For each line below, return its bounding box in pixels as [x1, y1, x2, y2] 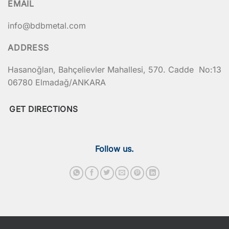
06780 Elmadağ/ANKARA [8, 77, 106, 87]
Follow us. [95, 143, 134, 154]
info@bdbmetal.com [8, 20, 86, 31]
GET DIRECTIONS [9, 104, 78, 114]
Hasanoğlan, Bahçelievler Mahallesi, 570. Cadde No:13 [8, 64, 221, 75]
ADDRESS [8, 42, 49, 53]
